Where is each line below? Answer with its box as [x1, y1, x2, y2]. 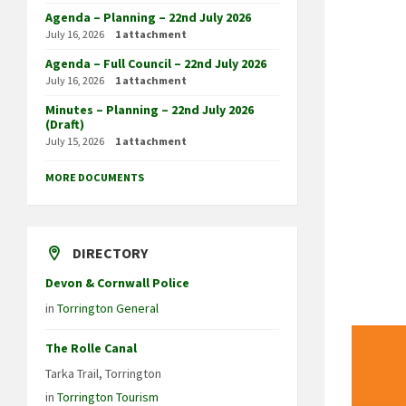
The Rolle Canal [45, 339, 137, 356]
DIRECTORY [72, 243, 148, 262]
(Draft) [45, 115, 84, 132]
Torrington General [57, 299, 159, 316]
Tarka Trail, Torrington [45, 364, 161, 382]
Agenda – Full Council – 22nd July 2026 [45, 54, 266, 72]
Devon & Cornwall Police [45, 274, 189, 291]
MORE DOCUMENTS [45, 169, 144, 184]
